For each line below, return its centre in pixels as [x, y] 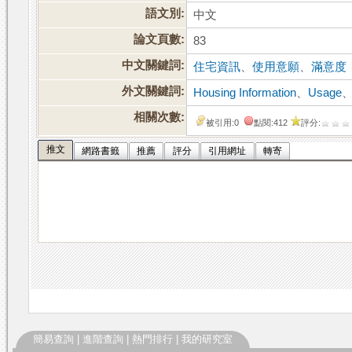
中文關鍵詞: [154, 66]
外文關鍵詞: [154, 92]
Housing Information [245, 93]
